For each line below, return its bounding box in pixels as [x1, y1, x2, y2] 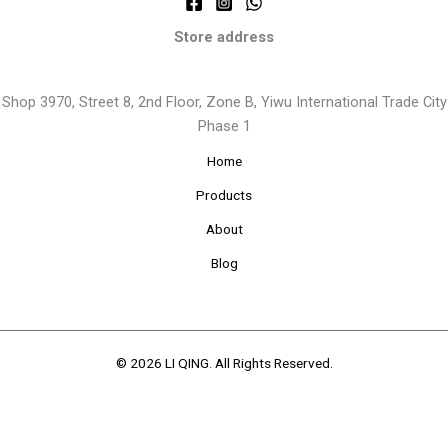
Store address [174, 28, 274, 47]
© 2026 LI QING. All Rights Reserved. [115, 354, 333, 371]
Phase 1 [197, 116, 251, 135]
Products [196, 186, 252, 203]
